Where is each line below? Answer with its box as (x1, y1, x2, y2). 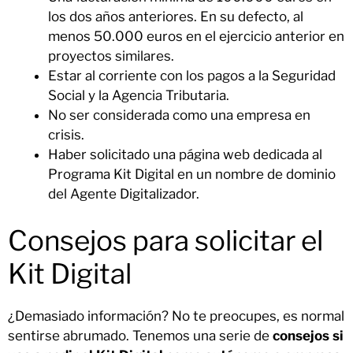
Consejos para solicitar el (8, 223, 323, 258)
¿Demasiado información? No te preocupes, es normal (8, 307, 344, 324)
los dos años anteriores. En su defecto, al (48, 9, 303, 25)
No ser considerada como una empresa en (48, 107, 310, 124)
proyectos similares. (48, 48, 174, 65)
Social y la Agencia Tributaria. (48, 87, 229, 104)
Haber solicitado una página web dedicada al (48, 147, 322, 163)
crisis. (48, 127, 84, 143)
